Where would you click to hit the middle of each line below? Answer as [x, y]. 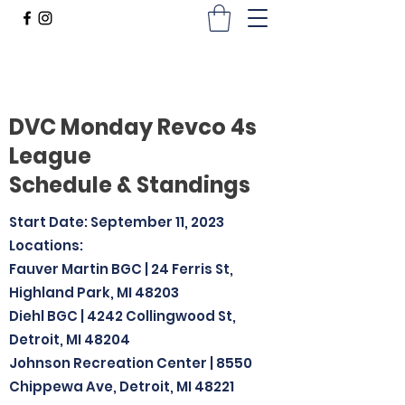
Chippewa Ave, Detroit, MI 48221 [122, 386]
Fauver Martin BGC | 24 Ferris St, [121, 269]
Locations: [46, 245]
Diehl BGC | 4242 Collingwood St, [122, 316]
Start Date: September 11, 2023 [117, 222]
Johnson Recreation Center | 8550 [131, 363]
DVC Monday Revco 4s [133, 127]
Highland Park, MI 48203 [95, 292]
